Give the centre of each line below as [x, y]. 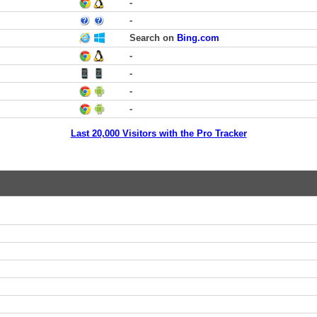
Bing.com [198, 38]
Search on [153, 38]
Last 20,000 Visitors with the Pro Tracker [158, 133]
